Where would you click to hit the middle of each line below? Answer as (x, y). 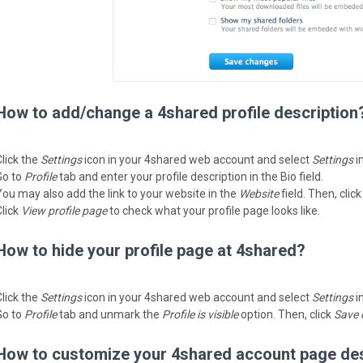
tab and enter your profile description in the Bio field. (190, 176)
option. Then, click (286, 314)
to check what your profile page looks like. (214, 210)
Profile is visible (200, 314)
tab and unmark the (109, 314)
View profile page (64, 210)
